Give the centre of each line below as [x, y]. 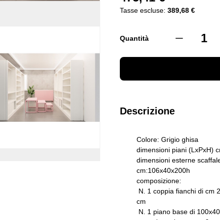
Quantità [134, 38]
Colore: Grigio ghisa [167, 139]
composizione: [159, 180]
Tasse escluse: [143, 10]
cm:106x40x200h [163, 170]
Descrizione [147, 111]
